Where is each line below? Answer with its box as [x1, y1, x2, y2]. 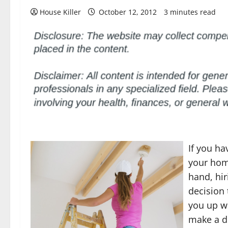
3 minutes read [164, 7, 216, 17]
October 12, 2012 [97, 7, 159, 17]
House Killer [40, 7, 81, 17]
